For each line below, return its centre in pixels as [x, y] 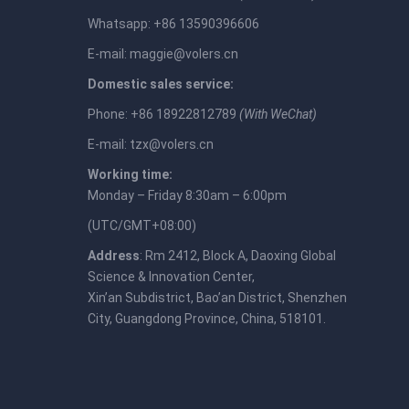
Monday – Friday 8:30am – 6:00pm [187, 195]
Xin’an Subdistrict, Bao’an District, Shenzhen [217, 298]
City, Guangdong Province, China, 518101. [207, 319]
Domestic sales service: [161, 84]
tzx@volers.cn [172, 144]
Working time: [130, 174]
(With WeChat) [278, 114]
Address [114, 256]
